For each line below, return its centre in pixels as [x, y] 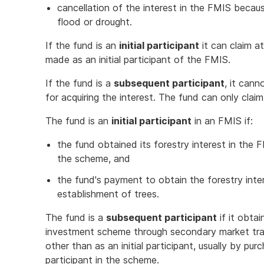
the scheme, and [94, 159]
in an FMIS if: [222, 121]
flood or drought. [95, 22]
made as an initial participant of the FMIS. [138, 60]
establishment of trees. [108, 194]
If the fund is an [82, 45]
